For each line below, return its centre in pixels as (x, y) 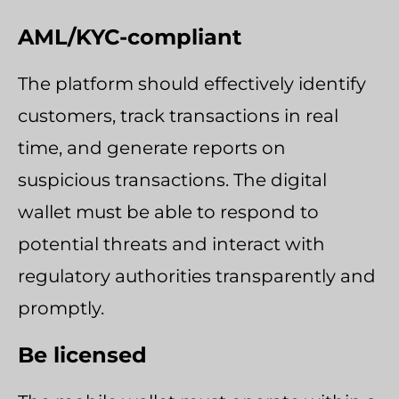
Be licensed (82, 354)
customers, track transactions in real (178, 115)
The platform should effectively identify (192, 83)
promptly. (61, 308)
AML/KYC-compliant (130, 37)
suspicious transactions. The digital (172, 179)
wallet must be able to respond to (168, 212)
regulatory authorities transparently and (197, 276)
